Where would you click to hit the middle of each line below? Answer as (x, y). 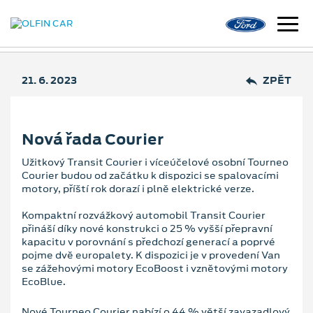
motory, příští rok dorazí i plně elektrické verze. (138, 188)
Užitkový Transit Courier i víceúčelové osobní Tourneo (155, 162)
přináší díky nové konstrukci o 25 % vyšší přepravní (147, 228)
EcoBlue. (44, 281)
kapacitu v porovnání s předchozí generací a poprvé (148, 241)
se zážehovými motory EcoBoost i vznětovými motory (155, 268)
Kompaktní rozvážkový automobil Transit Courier (144, 215)
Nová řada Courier (93, 139)
